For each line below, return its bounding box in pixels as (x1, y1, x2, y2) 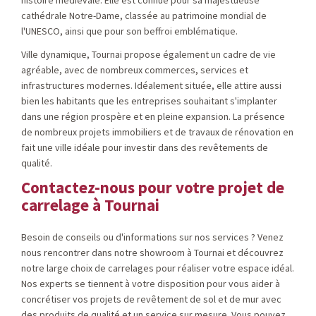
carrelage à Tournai (21, 195, 159, 215)
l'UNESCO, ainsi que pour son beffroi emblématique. (21, 25, 238, 37)
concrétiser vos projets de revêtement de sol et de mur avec (21, 293, 281, 305)
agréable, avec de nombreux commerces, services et (21, 63, 248, 76)
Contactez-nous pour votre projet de (21, 177, 284, 197)
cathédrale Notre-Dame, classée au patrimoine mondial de (21, 9, 267, 22)
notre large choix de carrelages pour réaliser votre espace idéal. (21, 262, 294, 274)
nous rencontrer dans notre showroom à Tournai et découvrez (21, 246, 284, 259)
